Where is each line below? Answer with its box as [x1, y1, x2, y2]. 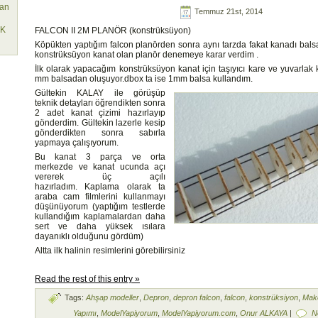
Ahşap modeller [86, 292, 139, 302]
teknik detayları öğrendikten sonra [35, 97, 165, 108]
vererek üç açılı [35, 171, 165, 182]
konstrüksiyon [249, 292, 298, 302]
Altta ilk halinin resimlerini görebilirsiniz [35, 245, 185, 256]
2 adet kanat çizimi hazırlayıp [35, 107, 165, 118]
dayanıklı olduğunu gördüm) [35, 231, 143, 241]
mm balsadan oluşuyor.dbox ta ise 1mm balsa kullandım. [35, 73, 253, 84]
